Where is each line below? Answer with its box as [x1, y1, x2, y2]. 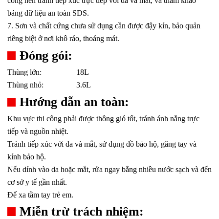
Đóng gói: [20, 48, 72, 63]
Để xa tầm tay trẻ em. [7, 191, 73, 199]
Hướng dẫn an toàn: [20, 95, 129, 109]
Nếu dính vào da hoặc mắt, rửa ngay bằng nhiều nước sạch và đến [7, 165, 212, 174]
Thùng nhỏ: [7, 81, 44, 89]
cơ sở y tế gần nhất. [7, 178, 67, 187]
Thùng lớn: [7, 68, 42, 77]
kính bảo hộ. [7, 153, 46, 161]
